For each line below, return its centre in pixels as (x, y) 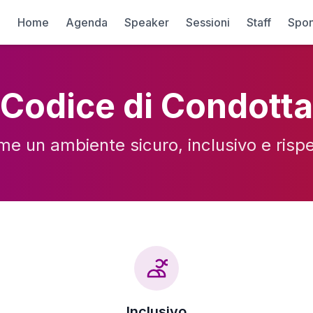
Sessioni (208, 22)
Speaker (147, 22)
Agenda (87, 22)
